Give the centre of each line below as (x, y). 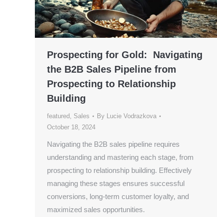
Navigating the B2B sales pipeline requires (113, 144)
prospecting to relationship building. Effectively (119, 170)
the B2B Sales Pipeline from (112, 70)
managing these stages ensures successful (116, 184)
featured (58, 116)
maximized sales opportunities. (96, 210)
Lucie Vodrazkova (132, 116)
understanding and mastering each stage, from (120, 157)
